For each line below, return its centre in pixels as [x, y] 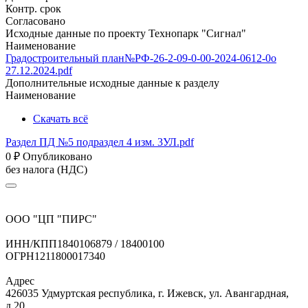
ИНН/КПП [31, 244]
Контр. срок [33, 9]
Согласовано [35, 21]
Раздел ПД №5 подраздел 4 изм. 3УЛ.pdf [100, 142]
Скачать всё [60, 119]
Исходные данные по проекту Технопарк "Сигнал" [126, 33]
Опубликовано [57, 156]
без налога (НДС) [46, 169]
